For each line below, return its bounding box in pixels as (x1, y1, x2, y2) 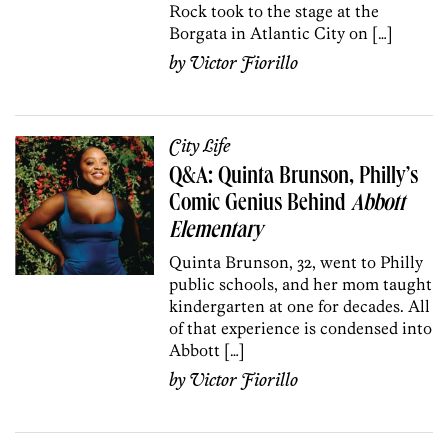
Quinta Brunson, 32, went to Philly (169, 251, 424, 272)
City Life (169, 135, 231, 158)
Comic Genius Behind (169, 192, 352, 217)
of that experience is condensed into (169, 317, 433, 338)
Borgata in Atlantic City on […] (169, 22, 394, 43)
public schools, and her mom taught (169, 273, 433, 294)
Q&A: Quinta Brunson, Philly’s (169, 165, 419, 190)
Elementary (169, 219, 264, 244)
